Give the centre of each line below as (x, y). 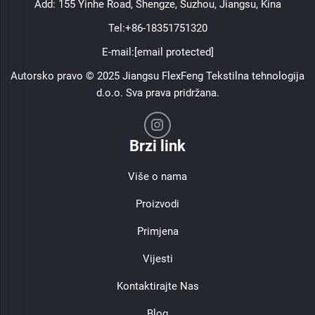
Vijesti (157, 258)
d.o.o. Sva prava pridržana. (157, 92)
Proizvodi (157, 204)
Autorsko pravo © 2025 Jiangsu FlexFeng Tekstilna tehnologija (157, 76)
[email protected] (174, 52)
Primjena (157, 231)
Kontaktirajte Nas (157, 286)
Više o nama (157, 176)
